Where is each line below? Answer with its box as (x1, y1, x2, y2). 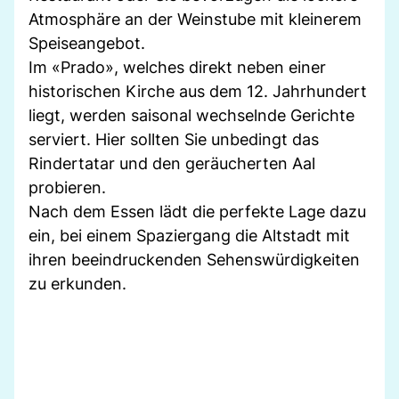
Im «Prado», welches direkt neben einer (28, 57, 326, 77)
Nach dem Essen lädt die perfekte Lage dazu (28, 201, 366, 221)
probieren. (28, 177, 106, 197)
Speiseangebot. (28, 33, 145, 53)
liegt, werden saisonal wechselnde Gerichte (28, 105, 354, 125)
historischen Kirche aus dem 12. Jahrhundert (28, 81, 367, 101)
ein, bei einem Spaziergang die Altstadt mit (28, 225, 350, 245)
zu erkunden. (28, 273, 126, 293)
